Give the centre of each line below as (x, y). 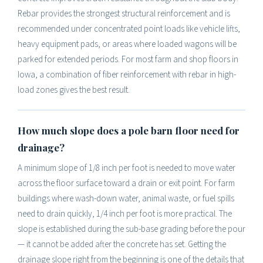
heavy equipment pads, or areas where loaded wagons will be (127, 44)
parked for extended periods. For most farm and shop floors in (128, 59)
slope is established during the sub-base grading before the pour (131, 229)
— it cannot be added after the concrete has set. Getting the (122, 244)
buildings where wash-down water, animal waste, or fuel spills (126, 198)
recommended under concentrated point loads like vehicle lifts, (129, 29)
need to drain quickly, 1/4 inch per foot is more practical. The (125, 214)
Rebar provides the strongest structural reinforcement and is (124, 14)
